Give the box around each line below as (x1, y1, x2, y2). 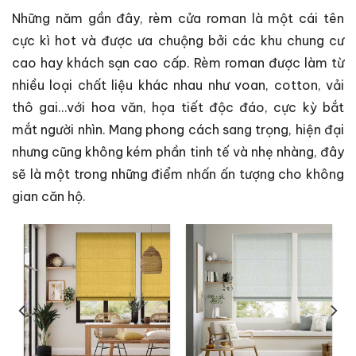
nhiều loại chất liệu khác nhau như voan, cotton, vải (12, 77, 344, 94)
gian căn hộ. (12, 188, 86, 205)
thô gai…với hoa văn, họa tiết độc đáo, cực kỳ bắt (12, 99, 344, 116)
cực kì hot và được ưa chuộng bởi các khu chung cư (12, 33, 344, 49)
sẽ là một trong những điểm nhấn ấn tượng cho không (12, 166, 344, 183)
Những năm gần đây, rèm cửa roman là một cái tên (12, 10, 344, 27)
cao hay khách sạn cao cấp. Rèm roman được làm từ (12, 55, 344, 72)
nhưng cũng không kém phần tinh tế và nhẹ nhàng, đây (12, 144, 344, 161)
